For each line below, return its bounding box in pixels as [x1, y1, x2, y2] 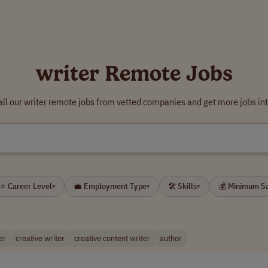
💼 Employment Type [74, 181, 147, 191]
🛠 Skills [168, 181, 197, 191]
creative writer [16, 233, 65, 243]
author [160, 233, 182, 243]
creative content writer [74, 233, 150, 243]
